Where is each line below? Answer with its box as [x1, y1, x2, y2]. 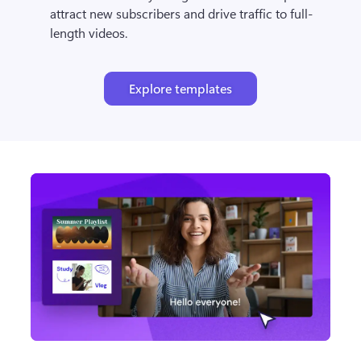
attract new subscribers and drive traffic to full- [50, 4, 313, 22]
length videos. [50, 23, 128, 41]
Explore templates [129, 79, 232, 97]
